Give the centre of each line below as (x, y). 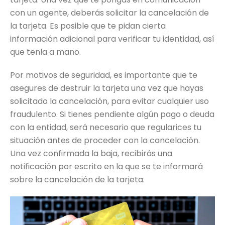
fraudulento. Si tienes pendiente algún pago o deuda (112, 114)
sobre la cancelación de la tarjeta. (77, 180)
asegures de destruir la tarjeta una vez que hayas (107, 88)
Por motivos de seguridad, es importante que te (104, 75)
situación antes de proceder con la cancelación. (105, 140)
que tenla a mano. (45, 52)
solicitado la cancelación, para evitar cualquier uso (109, 101)
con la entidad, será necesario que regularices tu (106, 127)
